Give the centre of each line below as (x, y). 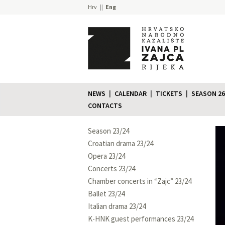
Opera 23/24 (106, 156)
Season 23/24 (108, 131)
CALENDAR (131, 93)
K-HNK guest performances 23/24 (141, 218)
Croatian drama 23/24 (121, 143)
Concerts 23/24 (111, 168)
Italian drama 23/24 (117, 206)
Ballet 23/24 (106, 193)
